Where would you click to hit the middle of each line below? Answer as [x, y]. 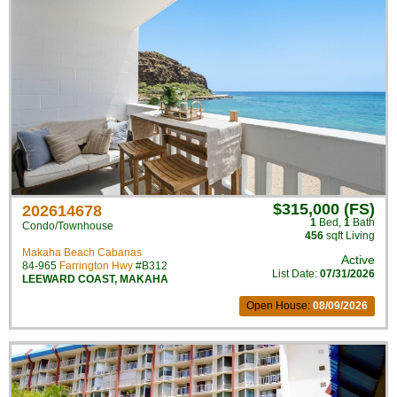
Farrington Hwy [96, 266]
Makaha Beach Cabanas [82, 253]
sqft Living [349, 236]
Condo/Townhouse [68, 226]
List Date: [296, 274]
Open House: [280, 306]
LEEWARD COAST [68, 279]
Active [358, 260]
